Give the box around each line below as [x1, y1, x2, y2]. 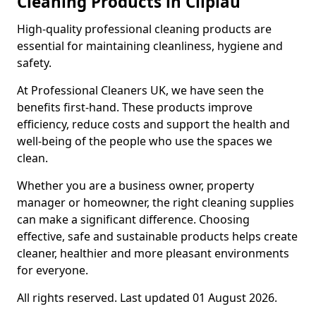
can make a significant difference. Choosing [17, 212, 250, 227]
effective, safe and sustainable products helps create [17, 229, 298, 244]
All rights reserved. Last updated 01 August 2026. [17, 290, 277, 305]
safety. [17, 55, 51, 71]
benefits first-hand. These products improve [17, 99, 253, 115]
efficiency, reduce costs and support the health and [17, 116, 290, 132]
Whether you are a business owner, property [17, 178, 254, 193]
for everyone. [17, 262, 88, 278]
